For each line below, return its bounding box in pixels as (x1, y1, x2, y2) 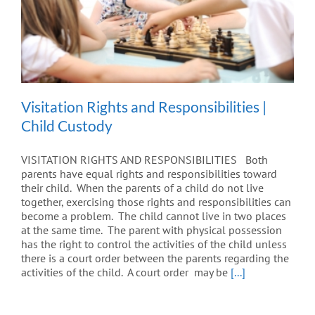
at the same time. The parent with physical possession (21, 222, 282, 237)
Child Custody (21, 116, 112, 134)
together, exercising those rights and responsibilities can (21, 194, 291, 209)
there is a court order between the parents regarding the (21, 250, 289, 265)
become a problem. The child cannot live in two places (21, 208, 286, 223)
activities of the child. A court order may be (21, 264, 231, 279)
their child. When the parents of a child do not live (21, 180, 264, 195)
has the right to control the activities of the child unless (21, 236, 287, 251)
